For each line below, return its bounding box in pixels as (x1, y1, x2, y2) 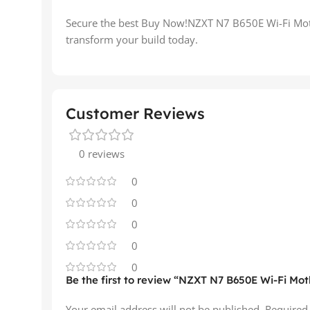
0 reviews (79, 146, 125, 161)
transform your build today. (66, 32, 198, 46)
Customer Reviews (66, 103, 205, 123)
